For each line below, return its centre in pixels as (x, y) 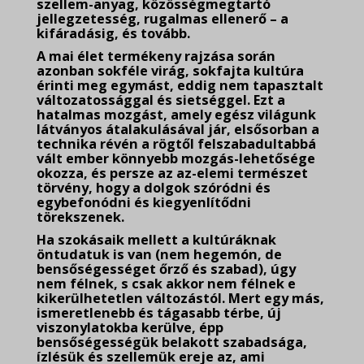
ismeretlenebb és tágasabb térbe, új (159, 313)
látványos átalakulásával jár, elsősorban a (178, 129)
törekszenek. (80, 217)
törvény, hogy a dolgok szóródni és (154, 188)
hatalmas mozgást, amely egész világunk (176, 115)
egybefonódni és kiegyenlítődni (144, 202)
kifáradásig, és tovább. (113, 33)
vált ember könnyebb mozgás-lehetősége (176, 158)
